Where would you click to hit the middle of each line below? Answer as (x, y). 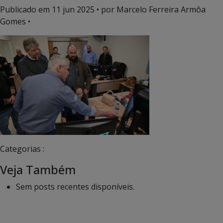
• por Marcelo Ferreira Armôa (150, 9)
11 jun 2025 (73, 9)
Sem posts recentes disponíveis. (75, 187)
